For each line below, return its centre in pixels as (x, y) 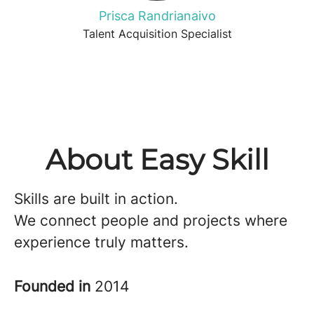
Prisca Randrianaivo (157, 16)
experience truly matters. (101, 242)
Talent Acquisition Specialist (157, 34)
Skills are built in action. (96, 199)
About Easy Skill (157, 159)
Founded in (54, 286)
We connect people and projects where (151, 220)
